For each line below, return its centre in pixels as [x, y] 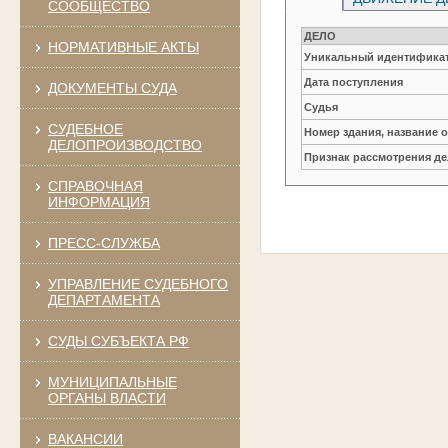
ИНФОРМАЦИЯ [98, 201]
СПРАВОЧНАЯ [95, 185]
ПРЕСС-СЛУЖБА [103, 242]
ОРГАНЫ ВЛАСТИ [106, 397]
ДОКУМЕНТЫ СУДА [112, 87]
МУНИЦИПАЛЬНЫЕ [112, 381]
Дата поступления [354, 81]
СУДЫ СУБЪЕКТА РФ [118, 340]
